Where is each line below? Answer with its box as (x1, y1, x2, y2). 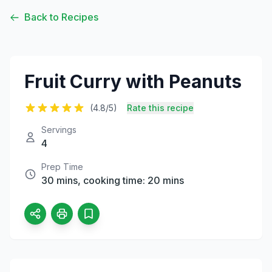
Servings (41, 124, 76, 135)
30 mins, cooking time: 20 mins (41, 174, 184, 186)
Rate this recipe (127, 102, 194, 113)
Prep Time (41, 161, 83, 172)
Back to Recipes (24, 11, 98, 23)
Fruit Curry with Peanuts (24, 70, 242, 92)
